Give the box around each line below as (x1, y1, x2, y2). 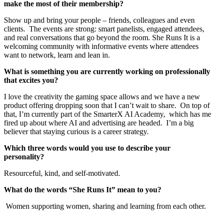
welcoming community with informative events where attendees (4, 42, 199, 50)
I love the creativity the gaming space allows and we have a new (4, 92, 200, 101)
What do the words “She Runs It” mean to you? (4, 185, 161, 194)
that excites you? (4, 76, 62, 84)
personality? (4, 152, 46, 161)
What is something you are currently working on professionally (4, 67, 210, 76)
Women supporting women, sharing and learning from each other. (4, 201, 206, 210)
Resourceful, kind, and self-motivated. (4, 169, 120, 177)
